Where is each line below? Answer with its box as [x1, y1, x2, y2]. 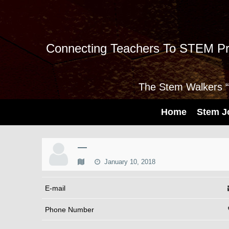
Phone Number [45, 205, 94, 214]
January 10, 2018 [102, 158, 155, 166]
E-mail [45, 184, 65, 192]
